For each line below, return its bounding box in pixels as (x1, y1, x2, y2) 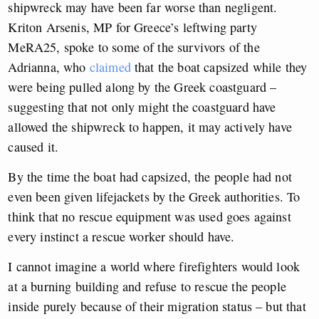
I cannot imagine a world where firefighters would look (8, 257, 300, 275)
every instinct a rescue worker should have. (8, 227, 235, 245)
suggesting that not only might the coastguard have (8, 98, 276, 115)
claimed (89, 58, 131, 75)
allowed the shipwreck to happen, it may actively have (8, 117, 292, 135)
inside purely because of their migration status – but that (8, 297, 306, 315)
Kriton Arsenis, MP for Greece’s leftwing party (8, 18, 257, 36)
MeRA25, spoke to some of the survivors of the (8, 38, 260, 56)
